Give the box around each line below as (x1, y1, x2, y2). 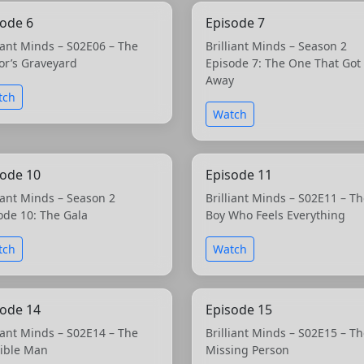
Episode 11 (206, 165, 272, 184)
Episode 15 (206, 300, 272, 318)
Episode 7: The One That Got (206, 54, 361, 71)
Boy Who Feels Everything (206, 206, 345, 223)
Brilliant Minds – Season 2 (206, 37, 347, 54)
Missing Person (206, 341, 289, 357)
